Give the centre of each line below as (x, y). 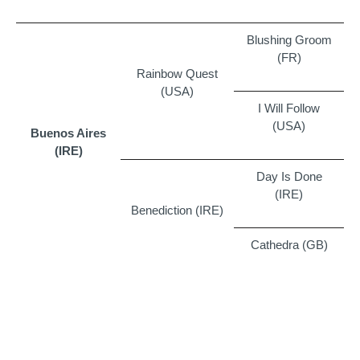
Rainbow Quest (177, 73)
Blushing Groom (289, 39)
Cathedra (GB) (289, 244)
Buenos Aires (68, 133)
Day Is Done (289, 176)
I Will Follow (289, 108)
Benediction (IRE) (177, 210)
